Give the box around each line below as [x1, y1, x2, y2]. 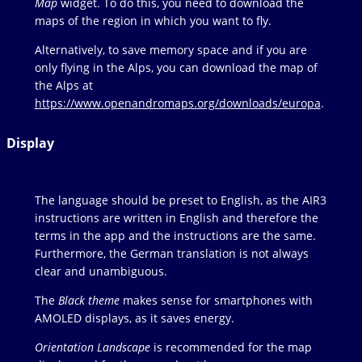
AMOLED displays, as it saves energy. [34, 310, 234, 326]
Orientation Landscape [34, 339, 150, 356]
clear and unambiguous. [34, 263, 167, 280]
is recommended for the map [149, 339, 312, 356]
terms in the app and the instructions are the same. [34, 228, 316, 244]
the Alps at [34, 78, 93, 94]
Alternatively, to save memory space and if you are [34, 42, 307, 58]
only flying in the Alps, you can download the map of [34, 60, 318, 76]
